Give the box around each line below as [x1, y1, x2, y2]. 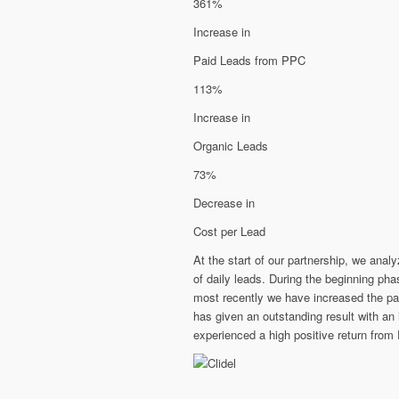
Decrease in [193, 193, 255, 211]
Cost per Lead [193, 222, 265, 240]
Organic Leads [193, 136, 268, 154]
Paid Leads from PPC [193, 51, 305, 69]
